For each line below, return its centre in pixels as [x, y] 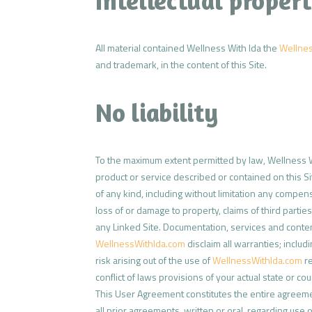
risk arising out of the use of [154, 260]
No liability [157, 113]
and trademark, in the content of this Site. [181, 65]
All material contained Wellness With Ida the [187, 48]
